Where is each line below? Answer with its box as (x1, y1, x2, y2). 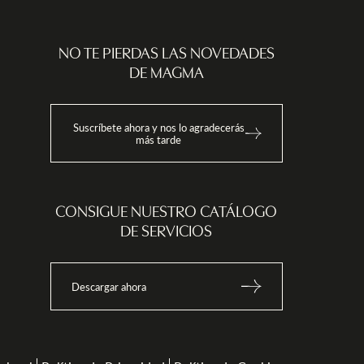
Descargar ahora (71, 279, 146, 295)
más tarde (136, 131, 182, 147)
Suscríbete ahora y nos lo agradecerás (72, 119, 245, 135)
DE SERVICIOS (120, 223, 213, 240)
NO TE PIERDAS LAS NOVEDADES (58, 45, 275, 63)
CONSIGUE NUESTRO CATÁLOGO (55, 204, 278, 221)
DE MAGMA (128, 65, 204, 82)
